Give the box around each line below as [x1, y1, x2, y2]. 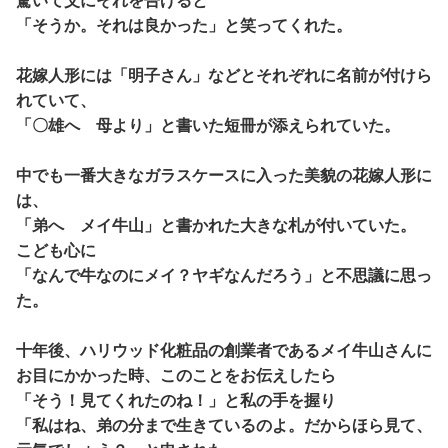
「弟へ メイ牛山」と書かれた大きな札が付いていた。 [16, 214, 416, 235]
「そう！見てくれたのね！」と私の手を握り [16, 389, 336, 410]
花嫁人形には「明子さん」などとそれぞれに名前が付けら [16, 64, 432, 85]
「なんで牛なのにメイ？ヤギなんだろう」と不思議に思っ [16, 264, 432, 285]
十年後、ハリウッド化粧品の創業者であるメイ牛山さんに [16, 339, 432, 360]
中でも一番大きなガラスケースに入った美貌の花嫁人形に [16, 164, 432, 185]
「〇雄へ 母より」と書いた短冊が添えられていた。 [16, 114, 400, 135]
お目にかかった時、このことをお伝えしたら [16, 364, 336, 385]
